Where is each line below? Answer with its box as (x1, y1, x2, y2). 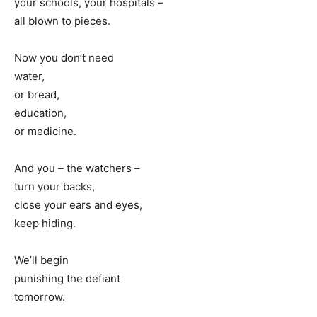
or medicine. (14, 125, 76, 139)
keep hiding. (14, 217, 76, 231)
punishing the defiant (14, 272, 120, 286)
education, (14, 106, 67, 120)
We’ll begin (14, 253, 69, 267)
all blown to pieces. (14, 14, 110, 28)
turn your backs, (14, 180, 95, 194)
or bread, (14, 88, 59, 102)
